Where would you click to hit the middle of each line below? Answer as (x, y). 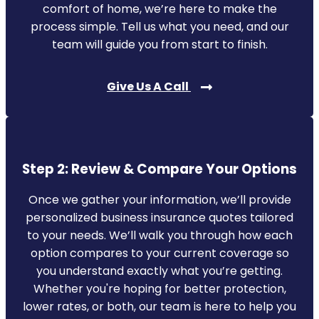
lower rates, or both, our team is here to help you (159, 306)
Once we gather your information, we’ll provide (159, 199)
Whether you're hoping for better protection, (159, 288)
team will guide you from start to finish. (159, 44)
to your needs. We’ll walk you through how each (159, 235)
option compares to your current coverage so (159, 253)
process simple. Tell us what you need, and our (159, 26)
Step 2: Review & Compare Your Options (159, 169)
